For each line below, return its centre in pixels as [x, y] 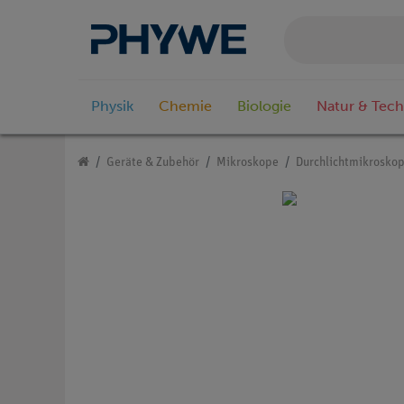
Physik [112, 106]
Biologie [264, 106]
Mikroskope [248, 163]
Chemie [185, 106]
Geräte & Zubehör [153, 163]
